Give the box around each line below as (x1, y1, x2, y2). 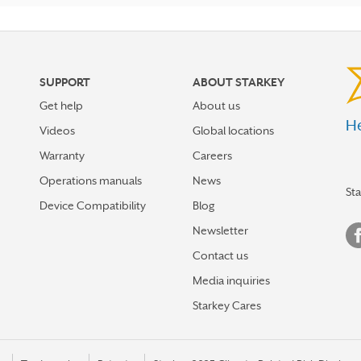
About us (193, 99, 240, 113)
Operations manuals (39, 174, 142, 188)
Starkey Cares (193, 299, 261, 313)
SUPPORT (39, 76, 90, 89)
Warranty (39, 149, 85, 163)
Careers (193, 149, 232, 163)
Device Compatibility (39, 199, 146, 213)
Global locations (193, 124, 274, 138)
